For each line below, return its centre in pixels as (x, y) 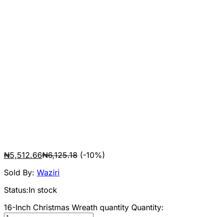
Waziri (48, 173)
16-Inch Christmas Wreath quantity (66, 208)
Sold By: (20, 173)
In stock (43, 190)
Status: (16, 190)
